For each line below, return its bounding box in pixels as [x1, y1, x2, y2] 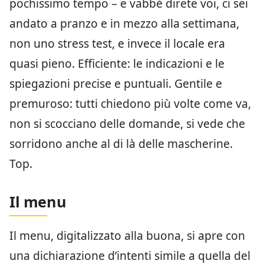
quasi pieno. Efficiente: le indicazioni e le [9, 55, 225, 72]
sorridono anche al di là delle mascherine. [9, 136, 233, 152]
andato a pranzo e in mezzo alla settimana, [9, 15, 239, 32]
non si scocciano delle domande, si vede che [9, 115, 245, 132]
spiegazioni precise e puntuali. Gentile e [9, 75, 222, 92]
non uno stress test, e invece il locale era [9, 35, 225, 52]
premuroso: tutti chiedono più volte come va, [9, 95, 251, 112]
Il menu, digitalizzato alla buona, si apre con [9, 227, 245, 244]
